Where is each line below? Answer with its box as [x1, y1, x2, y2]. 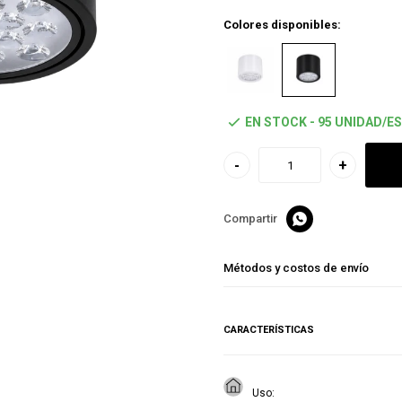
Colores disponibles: [223, 18, 341, 31]
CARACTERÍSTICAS [223, 324, 314, 336]
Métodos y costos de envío [223, 261, 369, 275]
